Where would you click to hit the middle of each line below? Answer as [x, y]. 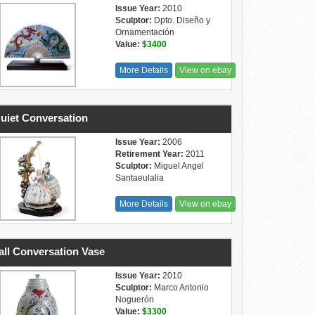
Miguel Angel [178, 166]
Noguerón [134, 300]
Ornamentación [144, 32]
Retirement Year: [149, 154]
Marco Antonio [180, 288]
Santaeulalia [139, 178]
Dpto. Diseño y [181, 20]
